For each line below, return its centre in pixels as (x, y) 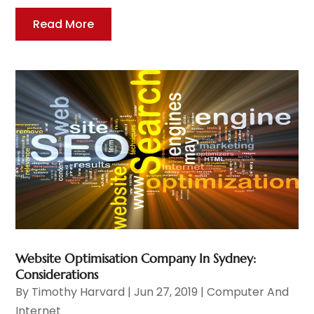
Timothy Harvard (78, 292)
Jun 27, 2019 (166, 292)
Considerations (57, 274)
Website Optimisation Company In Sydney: (136, 258)
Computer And (248, 292)
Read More (64, 25)
